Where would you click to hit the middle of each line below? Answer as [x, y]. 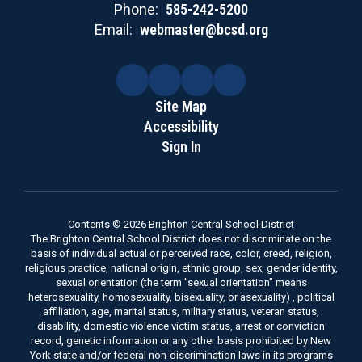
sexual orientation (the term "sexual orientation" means [181, 282]
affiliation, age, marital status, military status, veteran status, [181, 311]
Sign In [181, 147]
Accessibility [181, 126]
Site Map [181, 106]
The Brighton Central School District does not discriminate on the [181, 239]
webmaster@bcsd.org [204, 29]
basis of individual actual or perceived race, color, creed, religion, [181, 253]
